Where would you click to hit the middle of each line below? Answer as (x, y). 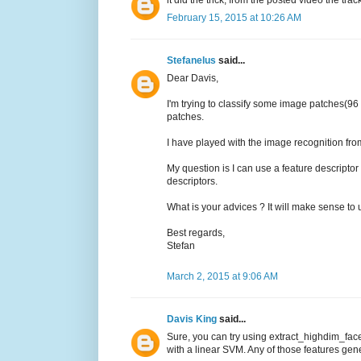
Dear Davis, (193, 79)
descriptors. (192, 182)
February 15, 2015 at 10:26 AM (234, 18)
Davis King (193, 320)
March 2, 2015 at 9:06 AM (222, 277)
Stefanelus (193, 61)
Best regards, (196, 233)
